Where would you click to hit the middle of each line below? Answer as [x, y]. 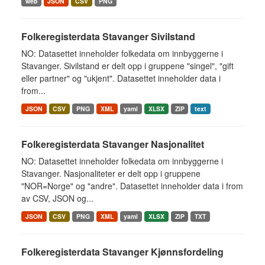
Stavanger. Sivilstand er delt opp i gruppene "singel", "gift [127, 66]
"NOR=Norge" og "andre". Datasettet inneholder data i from [132, 186]
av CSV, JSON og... [57, 198]
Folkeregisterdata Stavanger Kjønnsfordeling [122, 252]
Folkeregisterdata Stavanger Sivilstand [108, 36]
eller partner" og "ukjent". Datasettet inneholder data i [121, 78]
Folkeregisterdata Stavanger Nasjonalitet [113, 144]
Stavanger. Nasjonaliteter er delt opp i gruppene [111, 173]
